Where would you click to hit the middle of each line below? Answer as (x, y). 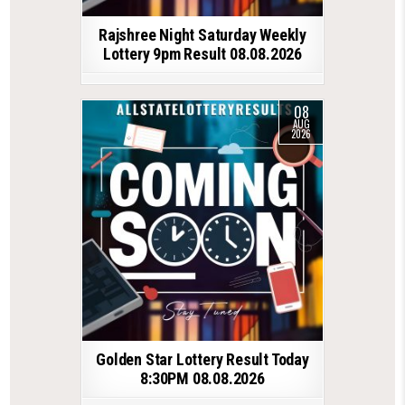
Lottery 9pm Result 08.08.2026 (202, 54)
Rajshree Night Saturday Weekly (202, 35)
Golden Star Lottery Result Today (202, 360)
